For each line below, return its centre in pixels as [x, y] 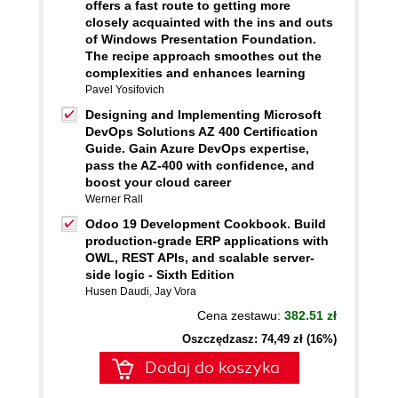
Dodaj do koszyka [212, 368]
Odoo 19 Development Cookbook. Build [206, 224]
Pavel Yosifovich [125, 90]
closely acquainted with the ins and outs [209, 22]
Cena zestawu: [241, 315]
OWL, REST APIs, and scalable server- [200, 258]
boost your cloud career [158, 182]
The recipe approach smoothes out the [203, 56]
